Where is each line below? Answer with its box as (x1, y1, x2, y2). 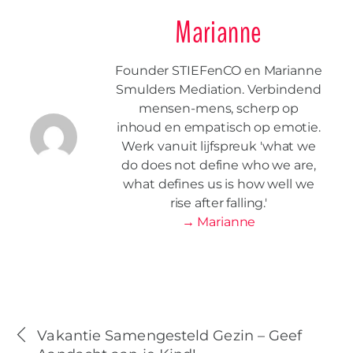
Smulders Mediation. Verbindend (116, 82, 321, 98)
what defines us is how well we (123, 176, 314, 192)
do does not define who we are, (121, 158, 316, 173)
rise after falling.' (169, 195, 268, 211)
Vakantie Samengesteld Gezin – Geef (37, 327, 303, 344)
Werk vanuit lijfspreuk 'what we (121, 139, 316, 154)
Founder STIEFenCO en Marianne (115, 63, 322, 79)
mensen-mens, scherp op (138, 101, 299, 117)
